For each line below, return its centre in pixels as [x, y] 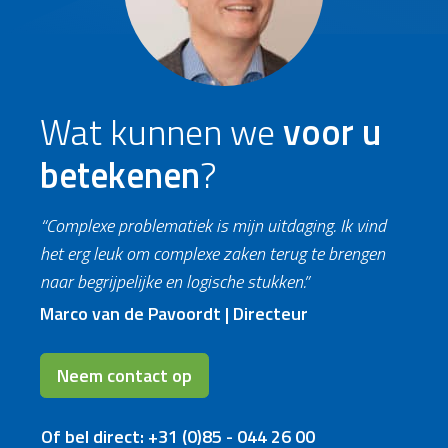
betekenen [120, 174]
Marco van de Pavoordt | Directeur [174, 313]
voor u [332, 131]
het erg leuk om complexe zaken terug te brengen [212, 253]
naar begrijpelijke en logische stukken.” [174, 281]
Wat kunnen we [161, 131]
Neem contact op [124, 375]
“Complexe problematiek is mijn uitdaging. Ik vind [213, 225]
